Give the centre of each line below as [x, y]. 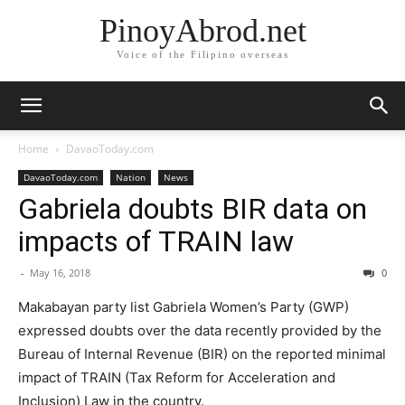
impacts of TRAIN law [156, 241]
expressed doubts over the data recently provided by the [200, 330]
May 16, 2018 [60, 273]
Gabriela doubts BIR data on [193, 209]
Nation [131, 177]
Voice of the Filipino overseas [202, 55]
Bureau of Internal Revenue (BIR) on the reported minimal [202, 354]
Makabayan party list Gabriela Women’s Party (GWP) [184, 307]
